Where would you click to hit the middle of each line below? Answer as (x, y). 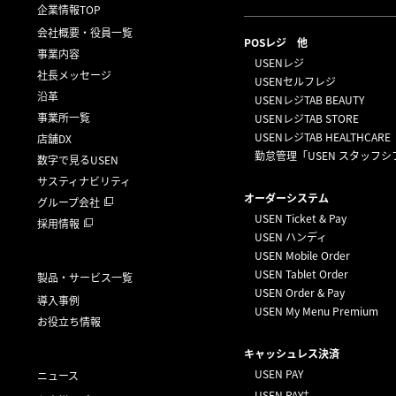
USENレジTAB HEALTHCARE (323, 137)
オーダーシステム (286, 198)
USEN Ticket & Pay (301, 218)
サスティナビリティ (84, 181)
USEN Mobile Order (302, 255)
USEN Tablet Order (301, 274)
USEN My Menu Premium (316, 311)
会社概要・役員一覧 (85, 33)
